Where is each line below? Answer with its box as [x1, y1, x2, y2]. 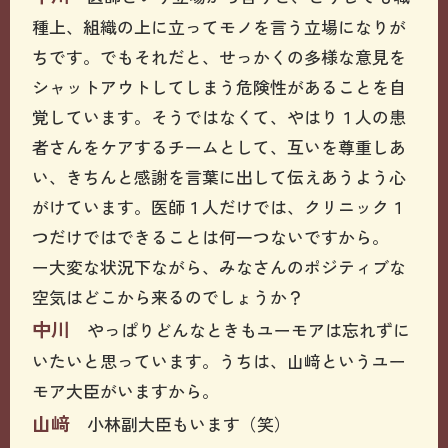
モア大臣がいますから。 [32, 377, 220, 403]
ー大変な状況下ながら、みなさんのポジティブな [32, 253, 407, 279]
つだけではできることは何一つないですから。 [32, 223, 390, 249]
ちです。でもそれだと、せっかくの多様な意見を [32, 43, 407, 69]
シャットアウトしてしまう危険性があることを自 [32, 73, 407, 99]
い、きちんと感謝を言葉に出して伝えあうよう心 [32, 163, 407, 189]
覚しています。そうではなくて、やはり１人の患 [32, 103, 407, 129]
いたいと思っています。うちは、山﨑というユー [32, 347, 407, 373]
